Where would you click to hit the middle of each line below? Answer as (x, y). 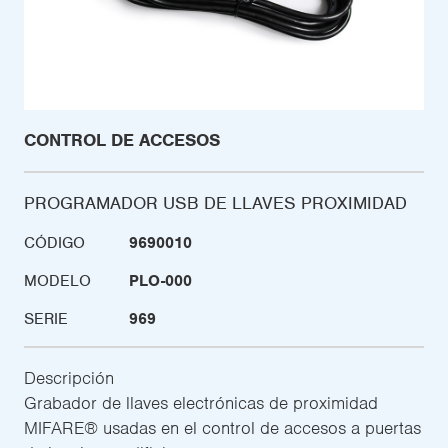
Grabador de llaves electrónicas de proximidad (201, 402)
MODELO (57, 280)
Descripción (69, 377)
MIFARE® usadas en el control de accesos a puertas (222, 427)
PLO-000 (160, 280)
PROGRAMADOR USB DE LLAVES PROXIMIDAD (215, 202)
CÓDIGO (54, 242)
